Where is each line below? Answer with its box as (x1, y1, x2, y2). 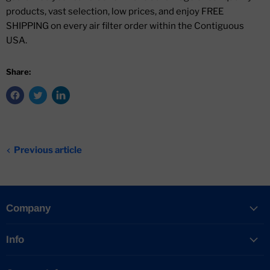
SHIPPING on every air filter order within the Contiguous (6, 20, 244, 32)
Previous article (14, 145, 82, 156)
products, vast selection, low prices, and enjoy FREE (6, 6, 224, 17)
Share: (6, 67, 31, 77)
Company (6, 202, 51, 215)
